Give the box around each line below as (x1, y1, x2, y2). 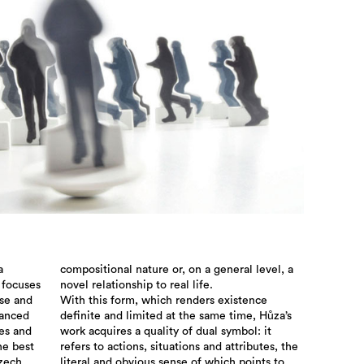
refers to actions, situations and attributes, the (59, 341, 298, 353)
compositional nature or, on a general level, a (59, 264, 293, 276)
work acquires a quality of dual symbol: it (59, 326, 271, 338)
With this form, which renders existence (59, 295, 267, 307)
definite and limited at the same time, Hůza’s (59, 310, 292, 323)
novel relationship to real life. (59, 279, 213, 292)
